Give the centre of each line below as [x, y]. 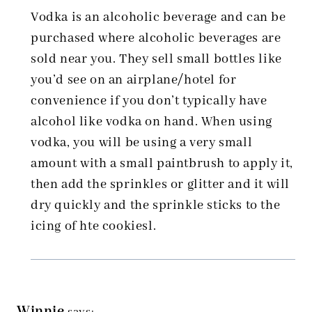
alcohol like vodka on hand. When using [151, 122]
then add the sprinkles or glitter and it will [161, 185]
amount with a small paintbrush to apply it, [162, 164]
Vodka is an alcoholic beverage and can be [158, 18]
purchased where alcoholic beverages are [156, 39]
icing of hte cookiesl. [94, 227]
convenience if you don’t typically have [149, 101]
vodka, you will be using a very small [142, 143]
